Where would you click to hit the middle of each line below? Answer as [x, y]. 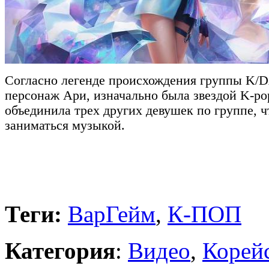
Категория [60, 250]
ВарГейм [112, 214]
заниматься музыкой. [65, 125]
